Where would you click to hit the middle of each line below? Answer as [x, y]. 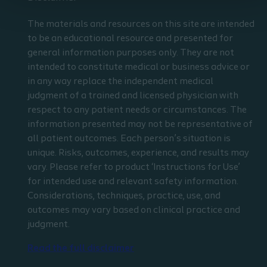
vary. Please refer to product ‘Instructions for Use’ [134, 167]
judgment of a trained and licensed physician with [133, 96]
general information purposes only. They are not [131, 53]
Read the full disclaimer [81, 249]
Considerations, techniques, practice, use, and [124, 196]
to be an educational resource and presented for [130, 39]
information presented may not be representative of [140, 125]
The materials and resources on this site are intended [141, 24]
